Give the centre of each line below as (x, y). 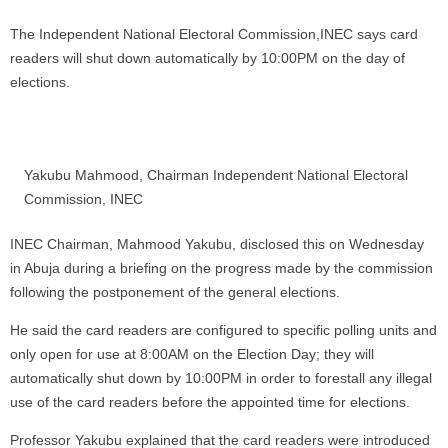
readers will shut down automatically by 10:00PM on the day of (207, 58)
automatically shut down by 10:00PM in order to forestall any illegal (221, 378)
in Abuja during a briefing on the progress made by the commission (221, 268)
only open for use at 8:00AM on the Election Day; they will (192, 354)
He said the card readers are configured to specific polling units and (223, 330)
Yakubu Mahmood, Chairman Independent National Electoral (216, 175)
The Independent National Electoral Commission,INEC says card (214, 34)
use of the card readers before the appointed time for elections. (210, 402)
